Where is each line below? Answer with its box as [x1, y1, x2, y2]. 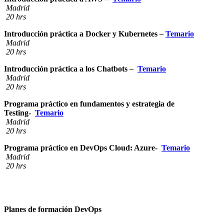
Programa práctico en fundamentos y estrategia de [4, 99, 174, 108]
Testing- [4, 108, 35, 117]
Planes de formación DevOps [4, 205, 101, 214]
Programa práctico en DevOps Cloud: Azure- [4, 143, 161, 152]
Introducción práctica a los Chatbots [4, 64, 129, 73]
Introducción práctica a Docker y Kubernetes [4, 29, 159, 38]
